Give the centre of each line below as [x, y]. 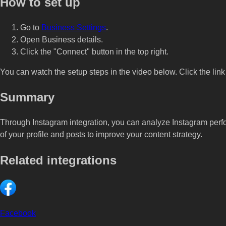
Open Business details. [62, 39]
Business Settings [74, 27]
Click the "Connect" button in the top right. [94, 51]
